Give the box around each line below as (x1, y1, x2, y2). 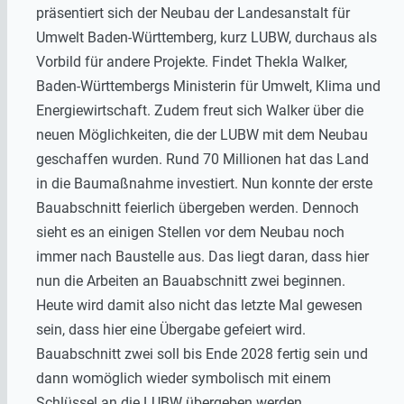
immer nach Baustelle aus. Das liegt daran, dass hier (36, 248, 369, 266)
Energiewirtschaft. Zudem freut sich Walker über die (36, 102, 363, 120)
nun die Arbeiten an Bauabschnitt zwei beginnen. (36, 272, 345, 290)
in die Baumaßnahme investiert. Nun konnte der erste (36, 175, 372, 193)
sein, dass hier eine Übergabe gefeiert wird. (36, 321, 306, 339)
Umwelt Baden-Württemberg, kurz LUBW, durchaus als (36, 29, 377, 47)
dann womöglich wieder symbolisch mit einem (36, 370, 331, 388)
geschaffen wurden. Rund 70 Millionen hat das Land (36, 151, 369, 169)
